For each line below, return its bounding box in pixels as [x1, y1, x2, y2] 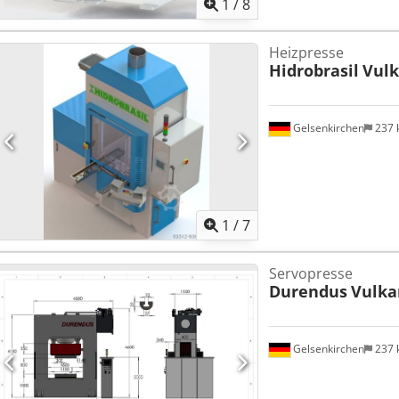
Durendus [268, 281, 347, 303]
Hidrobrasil [268, 60, 359, 82]
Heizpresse [268, 43, 344, 63]
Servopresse [268, 264, 353, 284]
